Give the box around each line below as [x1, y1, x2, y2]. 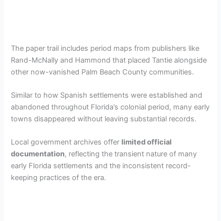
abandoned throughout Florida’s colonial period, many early [11, 102, 210, 111]
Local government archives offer [11, 138, 122, 147]
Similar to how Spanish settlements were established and [11, 90, 203, 100]
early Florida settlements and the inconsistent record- [11, 161, 191, 171]
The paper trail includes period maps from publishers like [11, 43, 200, 53]
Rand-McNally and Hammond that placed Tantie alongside [11, 55, 207, 65]
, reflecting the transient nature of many [65, 149, 197, 159]
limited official [121, 138, 172, 147]
